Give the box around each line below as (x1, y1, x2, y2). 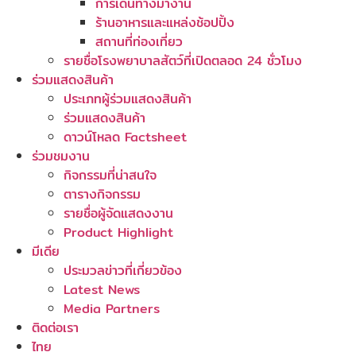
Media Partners (64, 299, 160, 319)
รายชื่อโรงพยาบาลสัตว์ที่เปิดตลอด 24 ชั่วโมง (64, 51, 302, 71)
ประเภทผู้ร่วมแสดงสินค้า (64, 89, 192, 109)
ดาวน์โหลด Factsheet (64, 127, 187, 147)
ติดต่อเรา (32, 318, 79, 338)
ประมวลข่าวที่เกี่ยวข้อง (64, 261, 182, 281)
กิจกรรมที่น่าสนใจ (64, 165, 157, 185)
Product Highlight (64, 222, 173, 242)
